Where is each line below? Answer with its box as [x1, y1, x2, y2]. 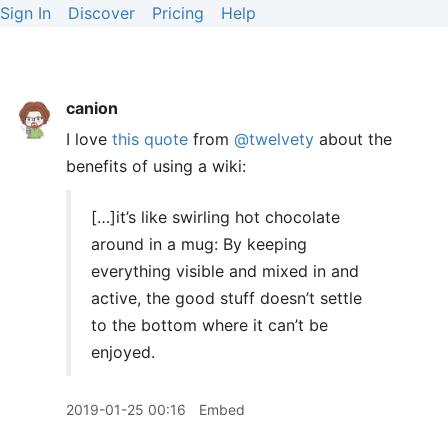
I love [66, 129, 112, 149]
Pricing [152, 3, 204, 23]
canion [66, 98, 118, 118]
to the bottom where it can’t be [91, 315, 328, 335]
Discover [68, 3, 135, 23]
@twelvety [234, 129, 314, 149]
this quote [112, 129, 188, 149]
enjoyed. [91, 342, 155, 362]
